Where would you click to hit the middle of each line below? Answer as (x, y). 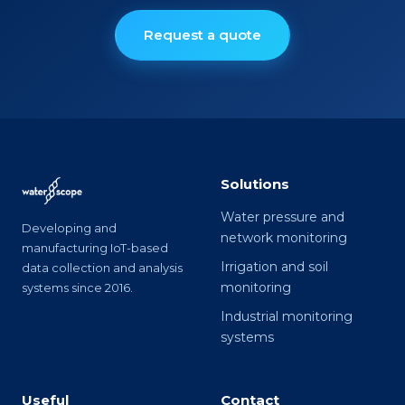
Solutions (255, 184)
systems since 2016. (77, 287)
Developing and (69, 227)
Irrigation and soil (274, 266)
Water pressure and (283, 217)
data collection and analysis (102, 267)
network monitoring (284, 237)
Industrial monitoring (287, 316)
